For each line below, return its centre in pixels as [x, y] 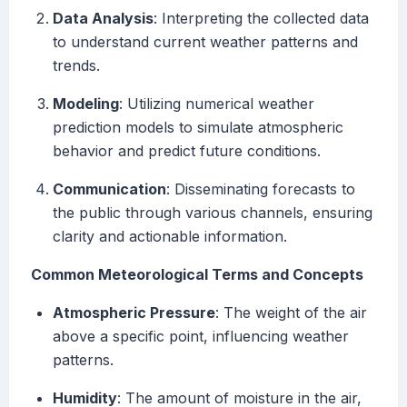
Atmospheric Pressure [134, 313]
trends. [76, 66]
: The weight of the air [291, 313]
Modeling [86, 104]
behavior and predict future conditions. [187, 151]
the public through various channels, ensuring [213, 213]
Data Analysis [103, 19]
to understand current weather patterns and [205, 42]
